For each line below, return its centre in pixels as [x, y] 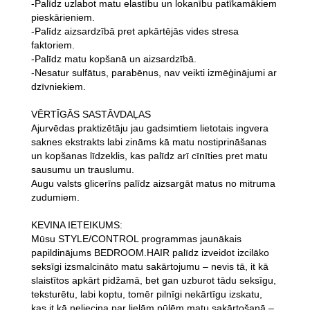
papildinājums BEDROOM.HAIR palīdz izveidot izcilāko [150, 253]
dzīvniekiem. [58, 87]
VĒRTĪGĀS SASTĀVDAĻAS [91, 115]
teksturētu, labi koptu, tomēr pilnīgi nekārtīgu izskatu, [147, 294]
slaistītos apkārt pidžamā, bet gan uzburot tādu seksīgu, [154, 281]
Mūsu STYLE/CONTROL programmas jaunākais [136, 239]
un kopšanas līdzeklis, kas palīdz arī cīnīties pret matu [149, 156]
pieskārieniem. [63, 18]
